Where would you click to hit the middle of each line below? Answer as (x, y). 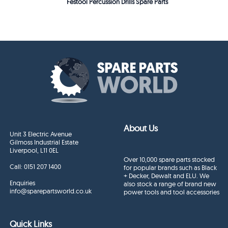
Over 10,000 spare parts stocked (169, 160)
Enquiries (23, 183)
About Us (141, 128)
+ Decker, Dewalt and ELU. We (167, 176)
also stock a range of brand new (170, 184)
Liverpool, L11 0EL (34, 150)
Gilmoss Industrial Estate (44, 142)
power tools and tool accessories (172, 192)
